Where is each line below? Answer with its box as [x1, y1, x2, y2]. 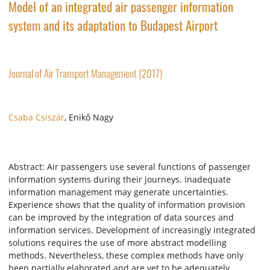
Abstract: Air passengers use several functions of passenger [8, 161, 251, 173]
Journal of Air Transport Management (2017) [8, 66, 162, 81]
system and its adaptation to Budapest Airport [8, 16, 218, 35]
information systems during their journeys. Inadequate [8, 174, 231, 186]
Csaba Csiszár [8, 111, 64, 124]
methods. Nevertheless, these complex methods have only [8, 250, 243, 262]
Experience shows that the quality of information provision [8, 199, 245, 211]
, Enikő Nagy [64, 111, 113, 124]
